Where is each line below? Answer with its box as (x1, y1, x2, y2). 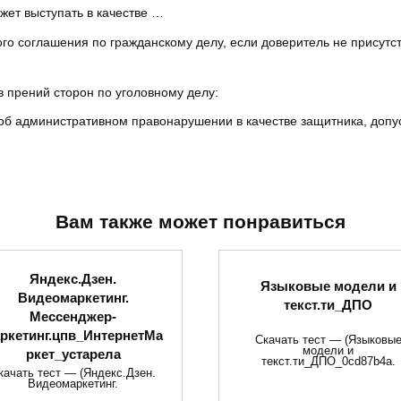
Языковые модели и (260, 277, 397, 294)
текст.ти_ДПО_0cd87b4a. (260, 354, 396, 368)
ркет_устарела (25, 346, 121, 362)
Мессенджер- (30, 308, 116, 324)
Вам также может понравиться (55, 211, 346, 233)
